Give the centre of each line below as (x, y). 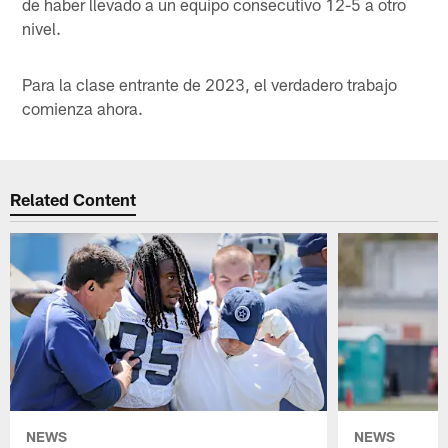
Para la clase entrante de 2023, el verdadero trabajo (210, 83)
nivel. (42, 27)
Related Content (73, 199)
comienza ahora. (83, 107)
